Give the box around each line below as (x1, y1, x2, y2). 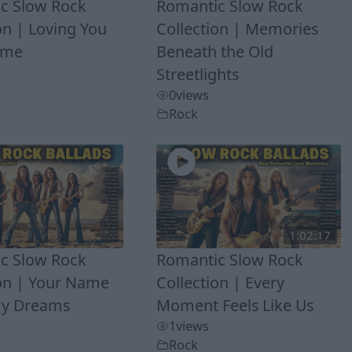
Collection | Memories (156, 18, 319, 40)
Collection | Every (156, 271, 285, 293)
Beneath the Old (156, 41, 274, 63)
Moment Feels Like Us (156, 294, 314, 316)
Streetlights (156, 64, 240, 86)
